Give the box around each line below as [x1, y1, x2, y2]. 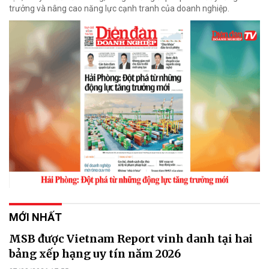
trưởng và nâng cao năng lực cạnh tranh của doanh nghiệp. [9, 3, 229, 13]
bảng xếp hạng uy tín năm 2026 [9, 246, 181, 261]
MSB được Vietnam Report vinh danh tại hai [9, 231, 253, 246]
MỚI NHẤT [9, 210, 62, 223]
